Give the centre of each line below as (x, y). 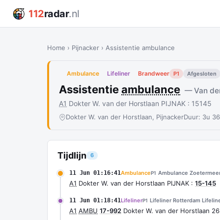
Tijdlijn (72, 155)
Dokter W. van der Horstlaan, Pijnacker (125, 117)
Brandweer (154, 73)
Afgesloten (202, 74)
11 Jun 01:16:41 (95, 173)
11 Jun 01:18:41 (95, 200)
